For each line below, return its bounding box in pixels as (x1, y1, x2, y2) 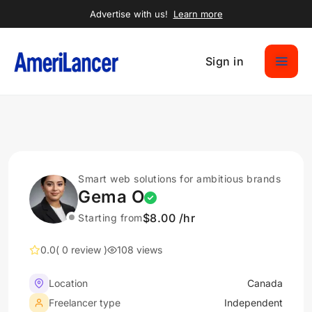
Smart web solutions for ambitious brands (78, 173, 281, 185)
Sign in (205, 54, 244, 68)
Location (49, 277, 88, 289)
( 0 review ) (56, 244, 107, 256)
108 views (117, 244, 162, 256)
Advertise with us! (89, 8, 171, 19)
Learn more (173, 8, 223, 19)
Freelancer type (49, 297, 120, 309)
